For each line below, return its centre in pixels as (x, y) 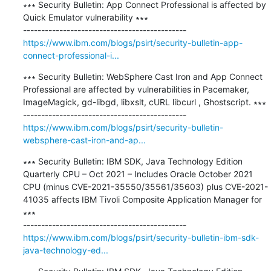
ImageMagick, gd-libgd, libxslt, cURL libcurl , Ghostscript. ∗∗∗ (144, 102)
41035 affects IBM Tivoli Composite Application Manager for (142, 199)
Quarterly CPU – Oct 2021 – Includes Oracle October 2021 (138, 174)
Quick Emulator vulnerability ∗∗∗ (85, 17)
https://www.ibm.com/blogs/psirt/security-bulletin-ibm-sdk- (141, 237)
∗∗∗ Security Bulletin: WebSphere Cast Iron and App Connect (142, 76)
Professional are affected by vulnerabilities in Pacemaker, (136, 89)
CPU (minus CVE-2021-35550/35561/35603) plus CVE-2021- (145, 186)
